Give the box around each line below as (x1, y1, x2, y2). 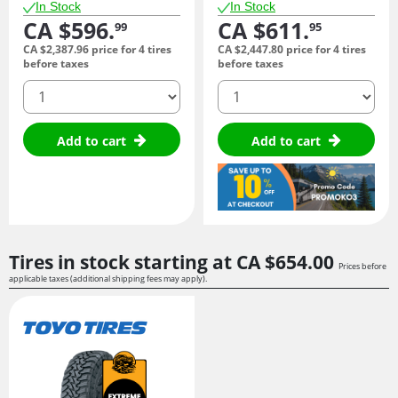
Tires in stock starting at (9, 250, 236, 275)
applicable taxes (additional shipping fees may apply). (9, 273, 207, 285)
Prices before (338, 260, 386, 273)
